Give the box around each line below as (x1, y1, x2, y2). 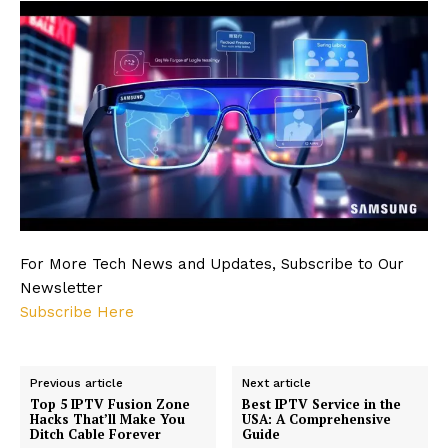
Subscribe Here (20, 302, 134, 321)
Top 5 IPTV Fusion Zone (30, 394, 190, 413)
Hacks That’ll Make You (30, 409, 185, 428)
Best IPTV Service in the (242, 394, 402, 413)
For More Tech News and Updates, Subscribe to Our (20, 254, 404, 273)
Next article (242, 375, 312, 390)
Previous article (30, 375, 123, 390)
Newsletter (20, 278, 103, 297)
